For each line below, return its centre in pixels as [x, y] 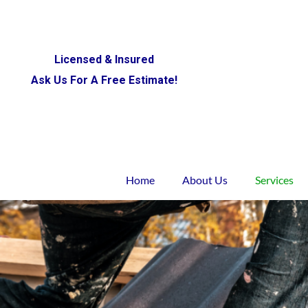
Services [274, 180]
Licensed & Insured [104, 59]
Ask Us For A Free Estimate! [104, 80]
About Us [205, 180]
